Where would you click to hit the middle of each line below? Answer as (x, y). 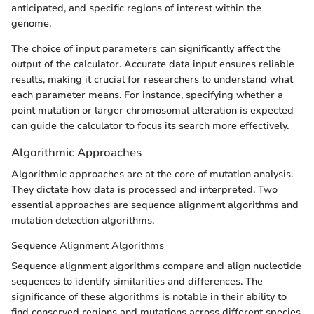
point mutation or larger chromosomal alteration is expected (152, 110)
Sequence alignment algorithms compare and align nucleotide (156, 266)
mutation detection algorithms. (83, 221)
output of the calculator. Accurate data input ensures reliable (153, 64)
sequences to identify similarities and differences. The (137, 282)
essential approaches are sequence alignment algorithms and (155, 205)
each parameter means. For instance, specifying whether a (147, 95)
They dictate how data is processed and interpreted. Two (144, 190)
